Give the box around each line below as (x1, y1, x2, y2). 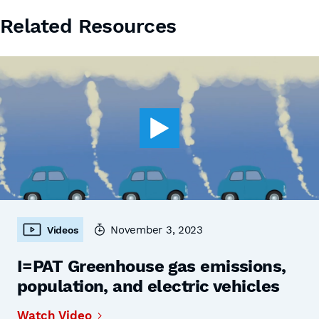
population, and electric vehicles (17, 276, 280, 296)
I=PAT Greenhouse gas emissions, (17, 256, 286, 276)
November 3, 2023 (110, 223, 203, 236)
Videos (47, 224, 78, 236)
